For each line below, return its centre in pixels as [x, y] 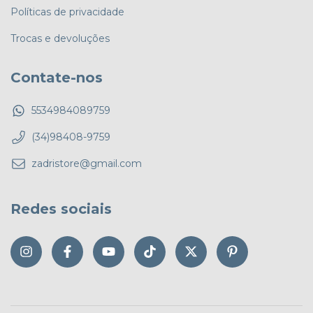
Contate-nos [57, 77]
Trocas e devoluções [60, 38]
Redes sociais [61, 209]
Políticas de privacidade [67, 12]
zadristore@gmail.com [87, 164]
